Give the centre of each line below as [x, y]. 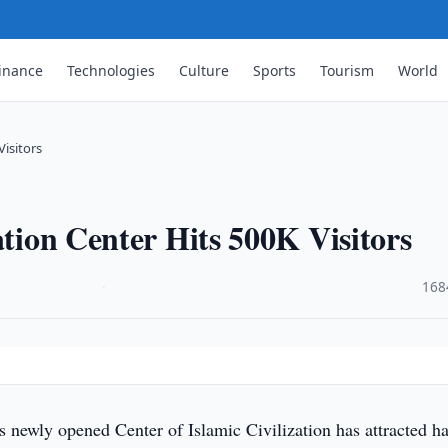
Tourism [347, 70]
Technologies [111, 70]
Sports [275, 70]
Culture [204, 70]
